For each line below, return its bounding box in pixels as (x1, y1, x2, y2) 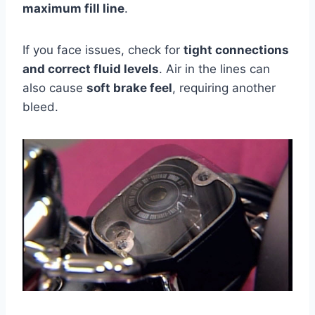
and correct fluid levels (22, 62, 159, 76)
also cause (22, 81, 86, 95)
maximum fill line (22, 1, 124, 15)
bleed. (22, 100, 58, 114)
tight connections (184, 43, 289, 57)
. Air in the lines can (159, 62, 270, 76)
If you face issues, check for (22, 43, 184, 57)
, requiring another (172, 81, 276, 95)
